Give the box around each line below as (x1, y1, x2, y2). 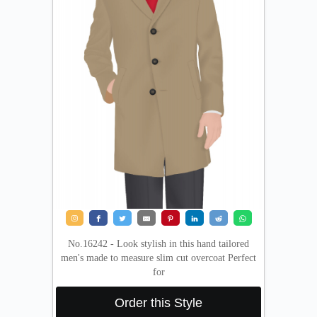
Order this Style (115, 295, 202, 310)
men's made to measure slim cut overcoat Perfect (61, 252, 256, 263)
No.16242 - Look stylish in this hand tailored (68, 238, 249, 249)
